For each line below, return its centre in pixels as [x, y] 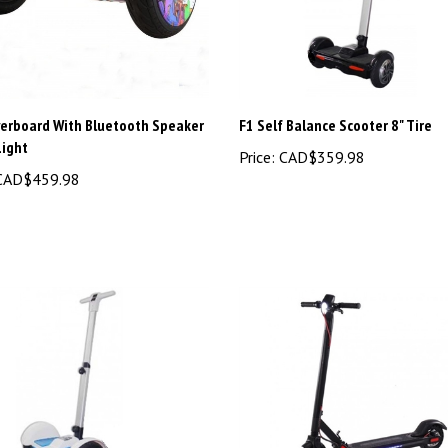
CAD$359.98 [320, 157]
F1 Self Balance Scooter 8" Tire [335, 125]
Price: [257, 157]
